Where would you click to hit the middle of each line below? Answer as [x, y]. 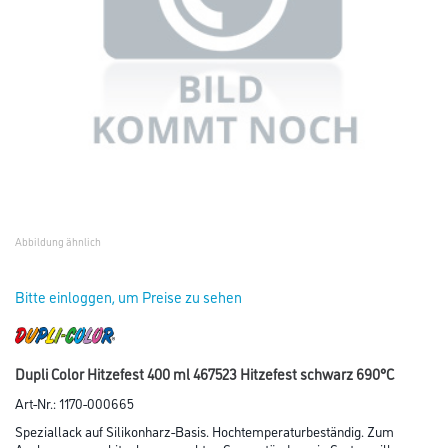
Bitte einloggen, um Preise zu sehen [128, 296]
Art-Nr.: [37, 402]
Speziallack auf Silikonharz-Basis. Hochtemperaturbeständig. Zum [204, 430]
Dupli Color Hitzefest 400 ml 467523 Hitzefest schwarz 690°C [204, 373]
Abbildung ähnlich [58, 241]
